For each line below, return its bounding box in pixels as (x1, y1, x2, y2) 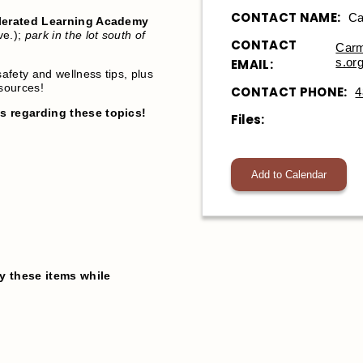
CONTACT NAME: (231, 8, 341, 26)
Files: (231, 110, 264, 128)
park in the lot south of (24, 28, 146, 42)
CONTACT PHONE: (231, 83, 348, 100)
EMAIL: (231, 55, 273, 73)
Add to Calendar (251, 168, 327, 181)
